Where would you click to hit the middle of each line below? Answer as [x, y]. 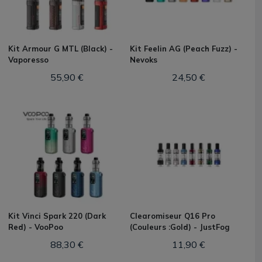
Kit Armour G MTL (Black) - [61, 49]
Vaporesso [28, 60]
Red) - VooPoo [36, 227]
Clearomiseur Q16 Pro [173, 216]
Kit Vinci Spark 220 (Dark [57, 216]
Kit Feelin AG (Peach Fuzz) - [184, 49]
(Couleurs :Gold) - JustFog [180, 227]
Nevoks [144, 60]
